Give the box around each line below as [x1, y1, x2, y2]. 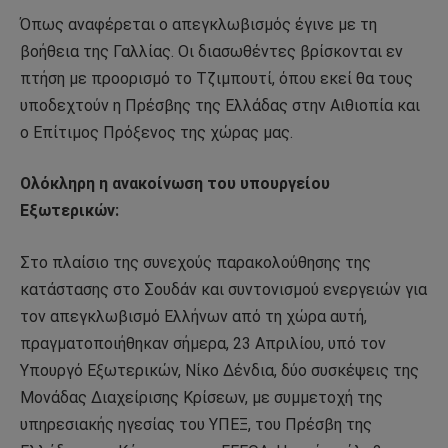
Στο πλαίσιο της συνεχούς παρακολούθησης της [20, 252, 371, 272]
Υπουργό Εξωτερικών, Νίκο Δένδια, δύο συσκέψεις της [20, 360, 419, 380]
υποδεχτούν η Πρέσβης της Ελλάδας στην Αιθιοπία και [20, 95, 420, 115]
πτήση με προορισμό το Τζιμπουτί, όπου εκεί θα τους [20, 68, 413, 88]
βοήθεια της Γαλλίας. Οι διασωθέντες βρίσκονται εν [20, 41, 403, 61]
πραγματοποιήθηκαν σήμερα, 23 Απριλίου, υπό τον [20, 333, 386, 353]
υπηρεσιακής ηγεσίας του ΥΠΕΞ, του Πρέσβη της [20, 414, 372, 434]
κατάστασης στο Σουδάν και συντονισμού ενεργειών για [20, 279, 427, 299]
